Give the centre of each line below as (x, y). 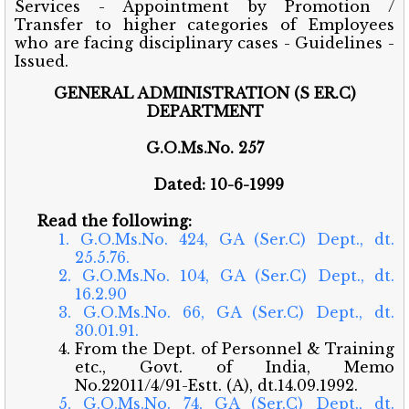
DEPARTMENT (204, 111)
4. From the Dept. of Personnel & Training (226, 348)
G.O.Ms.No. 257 (204, 147)
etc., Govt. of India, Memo (235, 367)
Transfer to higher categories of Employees (204, 24)
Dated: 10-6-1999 (218, 184)
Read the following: (115, 220)
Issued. (42, 61)
